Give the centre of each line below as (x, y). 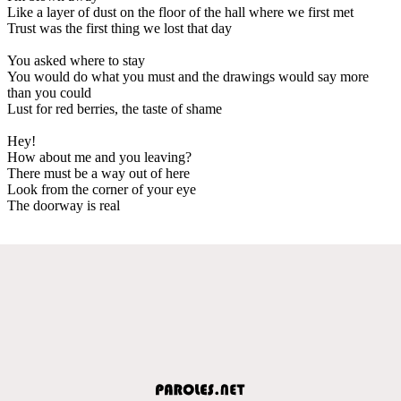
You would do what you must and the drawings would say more (188, 76)
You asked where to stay (76, 60)
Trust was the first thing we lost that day (119, 28)
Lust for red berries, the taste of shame (115, 108)
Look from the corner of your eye (102, 189)
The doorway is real (64, 205)
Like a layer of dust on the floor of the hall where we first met (180, 12)
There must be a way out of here (98, 173)
